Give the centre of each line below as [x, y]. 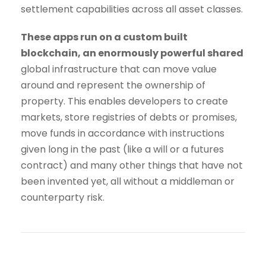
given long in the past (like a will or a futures [122, 150]
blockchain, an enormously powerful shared [132, 53]
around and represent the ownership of [113, 85]
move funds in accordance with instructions [123, 134]
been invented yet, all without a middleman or [128, 182]
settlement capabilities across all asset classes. [132, 9]
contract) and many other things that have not [132, 166]
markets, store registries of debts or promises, [129, 118]
